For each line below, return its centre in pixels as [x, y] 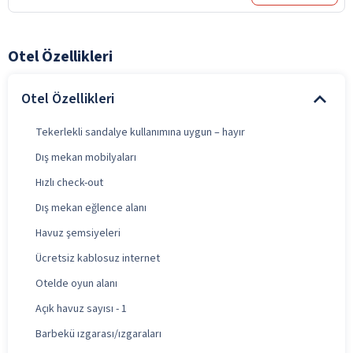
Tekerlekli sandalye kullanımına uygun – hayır [140, 132]
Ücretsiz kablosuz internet [98, 258]
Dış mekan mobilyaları [86, 157]
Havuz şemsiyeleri [78, 233]
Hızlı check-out [69, 182]
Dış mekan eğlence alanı [91, 208]
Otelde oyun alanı [76, 283]
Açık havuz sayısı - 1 [81, 308]
